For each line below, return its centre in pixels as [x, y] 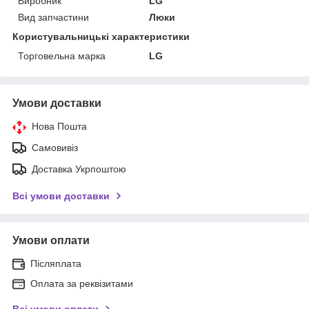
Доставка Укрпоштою [79, 169]
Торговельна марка [62, 56]
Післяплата [56, 263]
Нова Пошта [59, 126]
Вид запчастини [53, 17]
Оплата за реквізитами [82, 283]
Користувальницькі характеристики [101, 36]
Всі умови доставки [61, 196]
